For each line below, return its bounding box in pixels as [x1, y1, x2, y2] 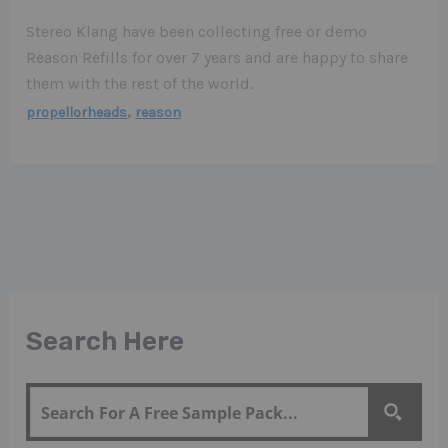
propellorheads [26, 104, 128, 122]
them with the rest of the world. [26, 74, 254, 94]
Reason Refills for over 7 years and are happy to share [26, 48, 409, 68]
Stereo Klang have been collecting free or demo [26, 22, 368, 42]
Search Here [26, 325, 185, 357]
